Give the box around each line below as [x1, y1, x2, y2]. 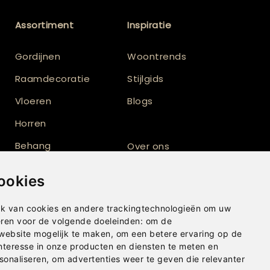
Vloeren [14, 95, 52, 107]
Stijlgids [127, 72, 164, 85]
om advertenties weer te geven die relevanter [52, 254, 245, 264]
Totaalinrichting [127, 162, 202, 175]
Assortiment [14, 19, 74, 31]
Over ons [127, 139, 170, 152]
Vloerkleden [14, 162, 71, 174]
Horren [14, 117, 46, 130]
